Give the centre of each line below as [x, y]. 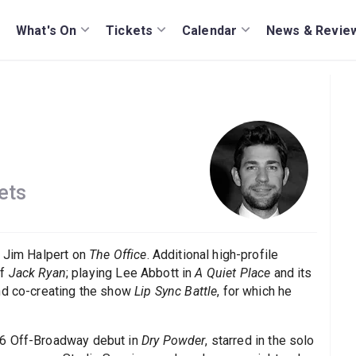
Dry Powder [173, 340]
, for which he [255, 291]
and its [291, 273]
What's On [46, 30]
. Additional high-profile [213, 254]
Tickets [130, 30]
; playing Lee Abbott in [130, 273]
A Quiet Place [233, 273]
